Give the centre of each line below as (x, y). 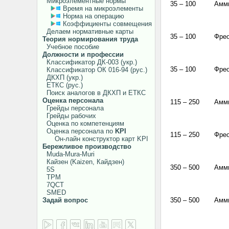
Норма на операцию (94, 16)
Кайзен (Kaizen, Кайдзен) (83, 162)
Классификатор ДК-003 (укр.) (90, 62)
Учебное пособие (71, 47)
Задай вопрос (65, 200)
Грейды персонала (73, 108)
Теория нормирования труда (90, 39)
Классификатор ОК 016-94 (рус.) (95, 70)
